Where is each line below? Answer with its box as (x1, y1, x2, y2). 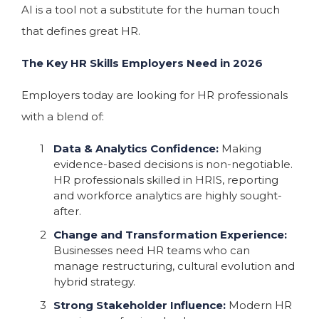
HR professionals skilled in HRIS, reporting (53, 172, 278, 187)
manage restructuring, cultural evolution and (53, 259, 295, 273)
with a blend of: (21, 110, 104, 123)
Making (221, 141, 261, 155)
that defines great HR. (21, 24, 140, 38)
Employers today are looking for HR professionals (21, 88, 288, 102)
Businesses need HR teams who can (53, 244, 250, 257)
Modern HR (229, 298, 292, 313)
